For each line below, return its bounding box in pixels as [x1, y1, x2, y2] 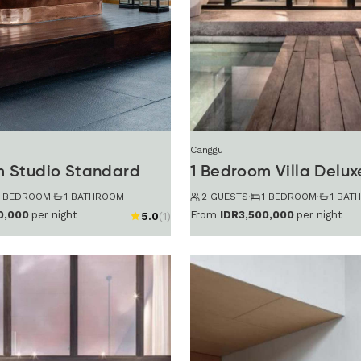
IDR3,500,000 [220, 209, 294, 222]
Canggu [190, 143, 223, 156]
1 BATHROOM [64, 190, 124, 202]
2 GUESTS [201, 190, 248, 202]
